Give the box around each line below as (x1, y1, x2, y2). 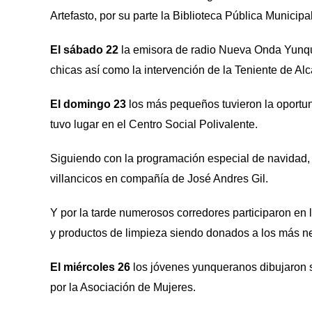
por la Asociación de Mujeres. (50, 281, 196, 293)
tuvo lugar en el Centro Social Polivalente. (50, 118, 258, 130)
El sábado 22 (50, 44, 118, 56)
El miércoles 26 (50, 261, 130, 273)
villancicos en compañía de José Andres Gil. (50, 173, 268, 185)
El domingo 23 (50, 98, 126, 110)
